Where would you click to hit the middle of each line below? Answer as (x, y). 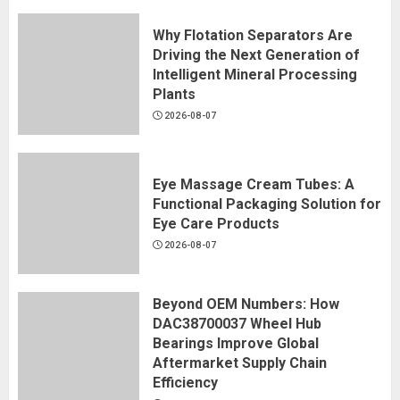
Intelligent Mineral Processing (255, 74)
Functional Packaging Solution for (267, 204)
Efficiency (185, 382)
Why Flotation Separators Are (253, 35)
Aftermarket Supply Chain (240, 362)
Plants (174, 94)
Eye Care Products (216, 223)
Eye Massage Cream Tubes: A (254, 184)
